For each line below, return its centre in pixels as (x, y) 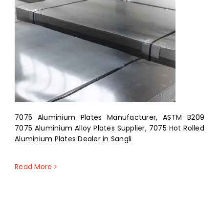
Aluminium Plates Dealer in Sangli (73, 139)
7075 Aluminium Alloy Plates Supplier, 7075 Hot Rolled (109, 128)
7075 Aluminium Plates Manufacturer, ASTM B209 (109, 118)
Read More (33, 167)
